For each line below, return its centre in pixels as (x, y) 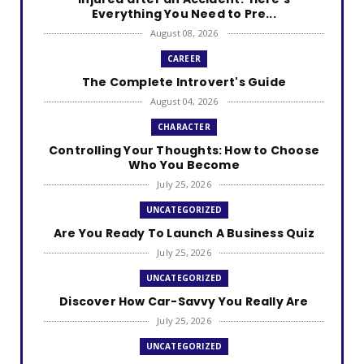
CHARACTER (184, 127)
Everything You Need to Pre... (184, 14)
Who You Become (184, 165)
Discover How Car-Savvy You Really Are (184, 302)
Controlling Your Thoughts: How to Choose (184, 151)
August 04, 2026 (184, 102)
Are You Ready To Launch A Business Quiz (184, 234)
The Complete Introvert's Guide (184, 82)
